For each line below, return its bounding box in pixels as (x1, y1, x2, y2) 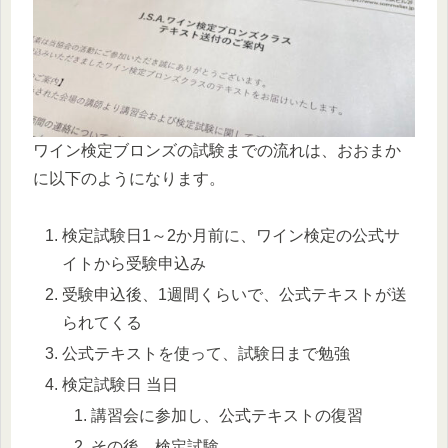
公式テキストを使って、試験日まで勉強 (62, 344, 351, 362)
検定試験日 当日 (62, 376, 179, 394)
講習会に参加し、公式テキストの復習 (91, 407, 364, 425)
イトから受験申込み (62, 254, 207, 272)
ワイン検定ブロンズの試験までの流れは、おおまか (33, 141, 401, 159)
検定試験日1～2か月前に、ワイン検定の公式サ (62, 226, 401, 244)
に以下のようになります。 (33, 169, 225, 187)
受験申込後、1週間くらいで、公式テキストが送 (62, 285, 408, 303)
